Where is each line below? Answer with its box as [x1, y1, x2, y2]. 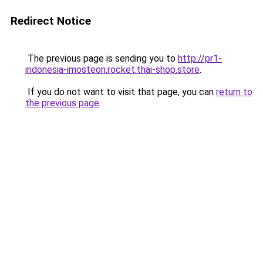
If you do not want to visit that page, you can [25, 86, 216, 97]
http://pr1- [178, 53, 222, 64]
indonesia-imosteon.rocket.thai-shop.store [25, 64, 200, 75]
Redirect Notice [11, 14, 91, 28]
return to [216, 86, 252, 97]
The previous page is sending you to [25, 53, 178, 64]
